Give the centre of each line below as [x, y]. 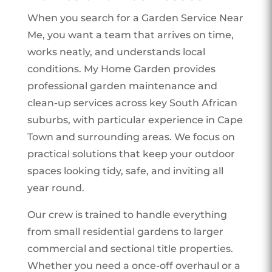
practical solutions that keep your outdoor [131, 154]
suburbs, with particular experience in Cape [135, 120]
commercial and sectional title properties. [130, 248]
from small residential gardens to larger [125, 231]
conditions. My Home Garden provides [121, 69]
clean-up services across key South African [132, 103]
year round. [56, 188]
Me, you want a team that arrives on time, [130, 35]
